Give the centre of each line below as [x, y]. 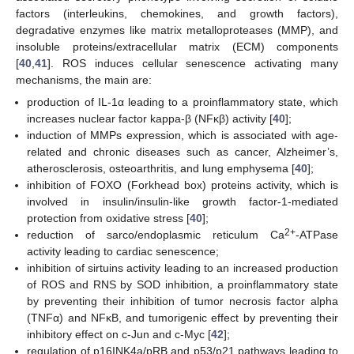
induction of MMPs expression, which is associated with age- [183, 136]
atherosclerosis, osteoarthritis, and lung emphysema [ [161, 169]
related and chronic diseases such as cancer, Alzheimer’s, [183, 152]
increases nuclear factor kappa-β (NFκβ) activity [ [150, 119]
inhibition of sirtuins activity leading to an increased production [183, 268]
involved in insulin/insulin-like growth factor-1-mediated [183, 202]
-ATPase [317, 235]
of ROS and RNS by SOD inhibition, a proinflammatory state [183, 285]
